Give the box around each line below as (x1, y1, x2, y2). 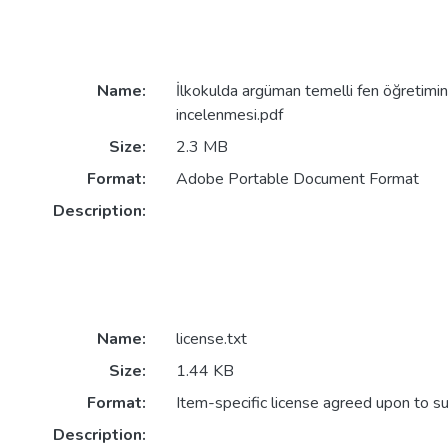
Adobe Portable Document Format (175, 168, 419, 191)
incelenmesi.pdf (175, 104, 283, 127)
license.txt (175, 328, 247, 351)
